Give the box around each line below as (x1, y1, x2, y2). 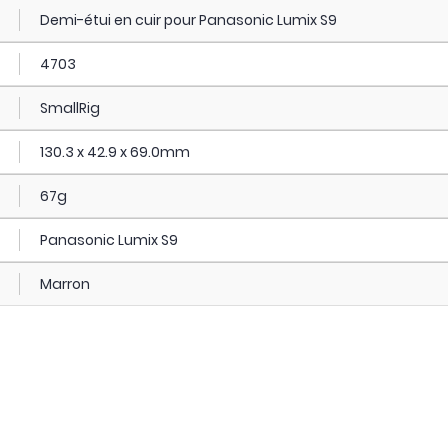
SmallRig (39, 98, 100, 119)
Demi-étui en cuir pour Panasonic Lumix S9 (39, 10, 337, 31)
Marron (39, 274, 90, 295)
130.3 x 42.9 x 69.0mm (39, 142, 190, 163)
